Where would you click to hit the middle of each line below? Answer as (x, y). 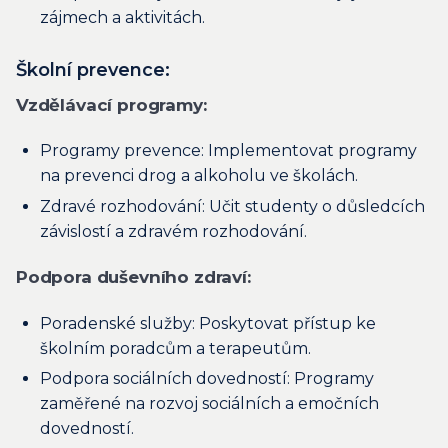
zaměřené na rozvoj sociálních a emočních (209, 404)
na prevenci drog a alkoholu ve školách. (199, 176)
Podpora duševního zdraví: (133, 277)
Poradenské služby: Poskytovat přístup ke (208, 323)
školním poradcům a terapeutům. (175, 348)
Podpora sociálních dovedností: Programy (207, 379)
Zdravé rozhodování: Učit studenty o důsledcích (232, 207)
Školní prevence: (93, 69)
